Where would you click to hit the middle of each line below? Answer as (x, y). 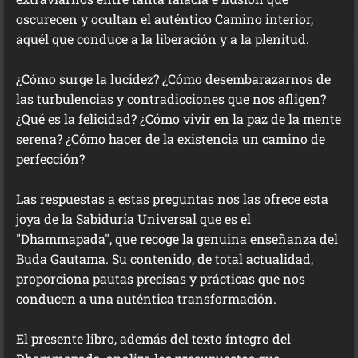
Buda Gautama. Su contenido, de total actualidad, (165, 259)
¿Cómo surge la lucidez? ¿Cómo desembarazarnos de (173, 79)
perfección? (50, 159)
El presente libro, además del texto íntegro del (153, 338)
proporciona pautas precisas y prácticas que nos (161, 278)
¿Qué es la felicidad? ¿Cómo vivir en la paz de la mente (179, 119)
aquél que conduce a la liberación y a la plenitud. (163, 39)
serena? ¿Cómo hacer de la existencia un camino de (171, 139)
